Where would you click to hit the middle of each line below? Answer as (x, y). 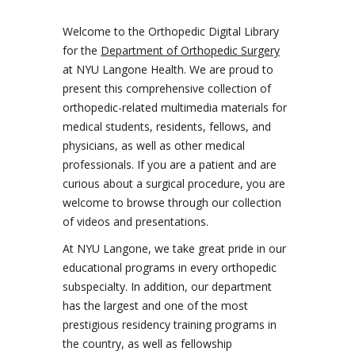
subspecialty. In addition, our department (167, 286)
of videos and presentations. (136, 221)
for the (82, 50)
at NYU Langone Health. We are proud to (168, 69)
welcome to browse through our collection (172, 202)
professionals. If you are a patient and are (170, 164)
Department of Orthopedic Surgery (190, 50)
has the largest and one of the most (155, 305)
